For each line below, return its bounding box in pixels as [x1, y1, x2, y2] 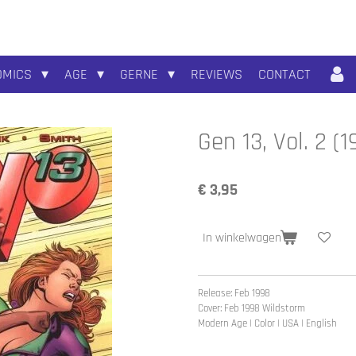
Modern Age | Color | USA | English [198, 317, 337, 331]
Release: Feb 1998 [198, 287, 270, 300]
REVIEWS [191, 65, 243, 83]
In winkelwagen [203, 230, 281, 247]
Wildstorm [262, 302, 305, 315]
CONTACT [258, 65, 311, 83]
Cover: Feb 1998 [198, 302, 262, 315]
